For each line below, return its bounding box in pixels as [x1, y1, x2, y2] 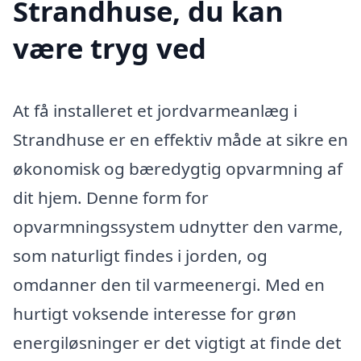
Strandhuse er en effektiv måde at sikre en [13, 128, 348, 151]
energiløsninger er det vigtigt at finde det [13, 331, 342, 355]
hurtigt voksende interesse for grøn [13, 302, 297, 326]
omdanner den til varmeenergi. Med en [13, 273, 325, 297]
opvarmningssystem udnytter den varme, [13, 215, 343, 239]
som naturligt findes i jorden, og [13, 244, 268, 268]
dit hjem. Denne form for [13, 186, 209, 210]
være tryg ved [13, 28, 206, 67]
